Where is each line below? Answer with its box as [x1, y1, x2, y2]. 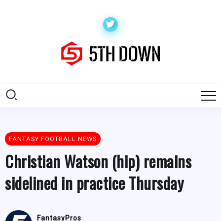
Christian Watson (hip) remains [5, 149, 191, 173]
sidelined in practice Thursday [5, 171, 184, 195]
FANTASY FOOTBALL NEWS [9, 135, 97, 143]
